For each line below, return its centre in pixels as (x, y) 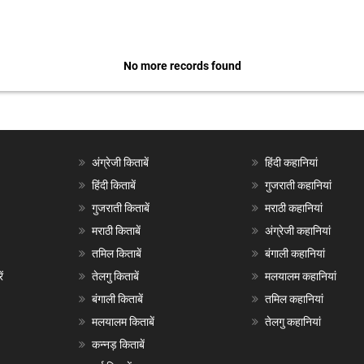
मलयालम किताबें (123, 322)
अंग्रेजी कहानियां (298, 231)
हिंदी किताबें (113, 185)
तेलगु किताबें (115, 276)
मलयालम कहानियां (301, 276)
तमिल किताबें (116, 253)
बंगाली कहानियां (295, 253)
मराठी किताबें (116, 231)
